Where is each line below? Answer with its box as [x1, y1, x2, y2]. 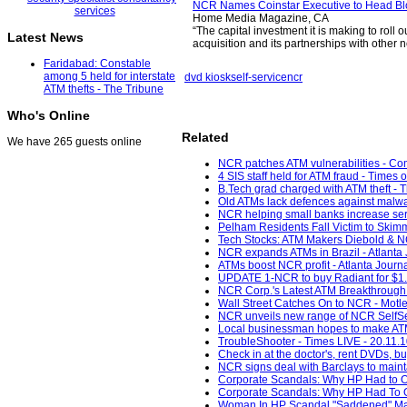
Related [182, 130, 229, 145]
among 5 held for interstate [44, 70, 175, 84]
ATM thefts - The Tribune [44, 83, 164, 96]
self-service [231, 71, 287, 84]
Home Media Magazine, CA [193, 12, 329, 25]
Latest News [7, 30, 84, 45]
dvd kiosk [184, 71, 231, 84]
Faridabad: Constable [44, 57, 151, 71]
